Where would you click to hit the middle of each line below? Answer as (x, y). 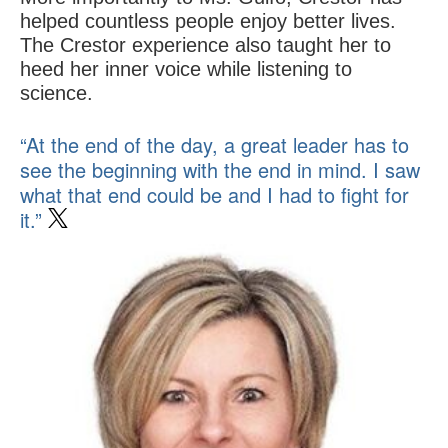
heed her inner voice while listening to (186, 68)
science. (56, 92)
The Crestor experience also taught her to (205, 44)
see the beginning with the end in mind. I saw (220, 169)
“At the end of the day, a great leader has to (214, 144)
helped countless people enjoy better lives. (208, 20)
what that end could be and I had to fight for (214, 194)
